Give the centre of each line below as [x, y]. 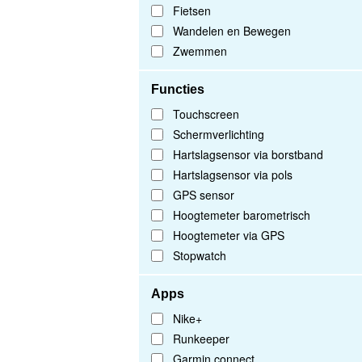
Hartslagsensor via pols [233, 175]
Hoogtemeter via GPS [229, 236]
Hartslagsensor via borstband [248, 155]
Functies [178, 90]
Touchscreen [206, 114]
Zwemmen [200, 51]
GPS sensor [204, 195]
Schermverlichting [219, 135]
